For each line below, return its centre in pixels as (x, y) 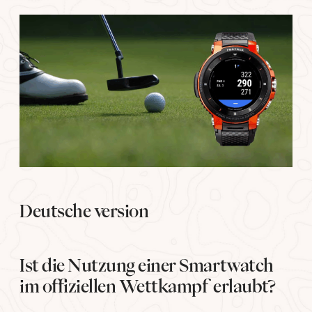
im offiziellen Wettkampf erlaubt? (148, 286)
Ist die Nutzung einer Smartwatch (147, 265)
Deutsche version (84, 211)
